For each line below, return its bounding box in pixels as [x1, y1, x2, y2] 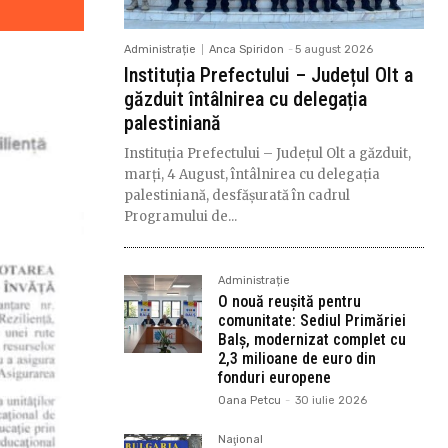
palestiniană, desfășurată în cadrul [124, 187, 350, 205]
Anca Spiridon [209, 43, 284, 57]
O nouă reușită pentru [218, 292, 361, 312]
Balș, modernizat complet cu [218, 330, 406, 350]
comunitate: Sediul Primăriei [218, 311, 406, 331]
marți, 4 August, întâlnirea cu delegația [124, 166, 380, 184]
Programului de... [124, 208, 237, 226]
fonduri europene [218, 368, 331, 388]
